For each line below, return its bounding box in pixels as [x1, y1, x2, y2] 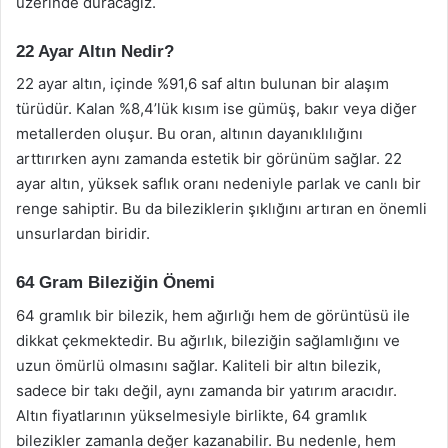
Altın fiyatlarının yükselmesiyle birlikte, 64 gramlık [16, 405, 367, 425]
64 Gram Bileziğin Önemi [16, 273, 215, 292]
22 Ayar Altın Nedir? [16, 41, 174, 61]
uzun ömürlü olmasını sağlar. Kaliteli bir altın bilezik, [16, 355, 381, 375]
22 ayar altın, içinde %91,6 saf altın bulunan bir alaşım [16, 74, 389, 93]
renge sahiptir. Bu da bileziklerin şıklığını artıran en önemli [16, 199, 427, 218]
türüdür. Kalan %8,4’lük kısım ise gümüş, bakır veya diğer [16, 99, 417, 118]
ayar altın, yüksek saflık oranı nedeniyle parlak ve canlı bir [16, 174, 421, 193]
